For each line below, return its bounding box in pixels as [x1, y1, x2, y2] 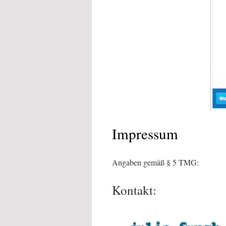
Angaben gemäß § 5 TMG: [112, 157, 199, 167]
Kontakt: [112, 182, 156, 198]
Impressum [112, 124, 178, 143]
